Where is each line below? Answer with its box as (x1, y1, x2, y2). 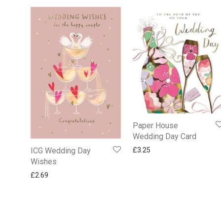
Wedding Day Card (133, 131, 197, 141)
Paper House (133, 120, 179, 130)
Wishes (31, 157, 57, 167)
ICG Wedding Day (31, 146, 91, 156)
